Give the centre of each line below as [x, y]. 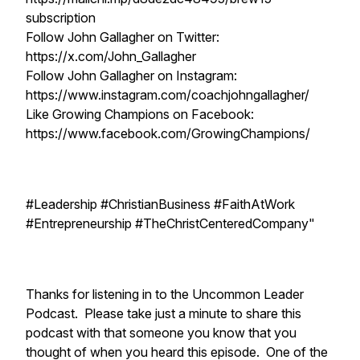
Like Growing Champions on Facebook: [143, 114]
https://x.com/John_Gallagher [111, 56]
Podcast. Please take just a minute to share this [164, 313]
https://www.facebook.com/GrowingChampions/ [168, 133]
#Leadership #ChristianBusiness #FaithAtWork [160, 204]
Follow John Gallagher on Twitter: [126, 37]
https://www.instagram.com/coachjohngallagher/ [168, 95]
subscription [61, 18]
